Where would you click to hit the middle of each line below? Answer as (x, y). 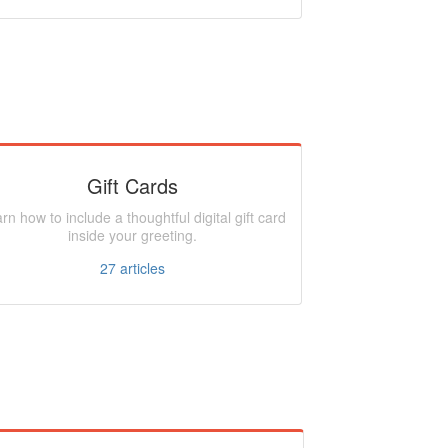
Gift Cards (132, 185)
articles (140, 268)
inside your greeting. (132, 235)
